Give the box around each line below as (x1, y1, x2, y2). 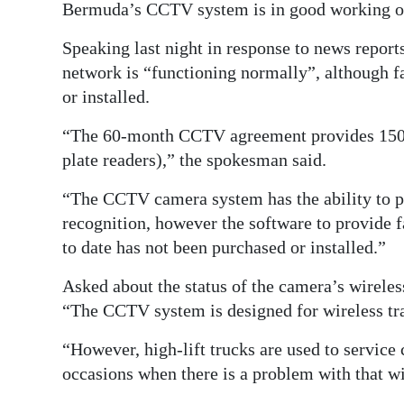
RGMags (29, 84, 85, 104)
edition (29, 43, 77, 63)
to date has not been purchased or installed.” (62, 237, 386, 258)
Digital (29, 18, 72, 38)
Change (29, 175, 80, 195)
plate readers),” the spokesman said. (62, 150, 326, 170)
